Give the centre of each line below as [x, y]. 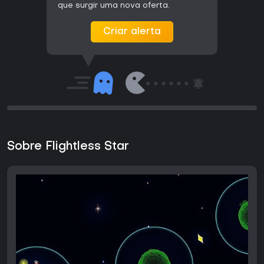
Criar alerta [132, 32]
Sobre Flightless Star [68, 147]
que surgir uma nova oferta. [114, 6]
